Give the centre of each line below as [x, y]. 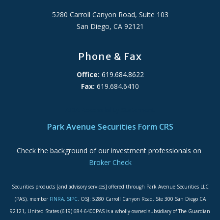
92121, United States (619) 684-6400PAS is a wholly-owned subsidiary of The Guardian [110, 211]
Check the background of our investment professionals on [110, 151]
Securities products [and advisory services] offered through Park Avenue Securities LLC [110, 187]
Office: [88, 75]
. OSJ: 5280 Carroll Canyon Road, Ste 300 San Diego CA [141, 199]
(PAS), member [32, 199]
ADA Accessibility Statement [110, 110]
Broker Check [110, 163]
